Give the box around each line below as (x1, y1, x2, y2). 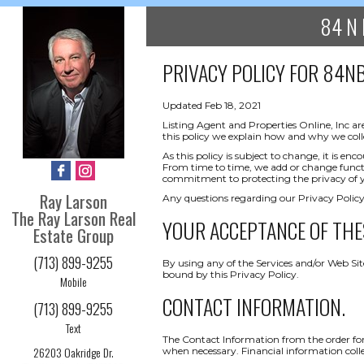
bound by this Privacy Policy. (162, 268, 299, 280)
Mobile (59, 273, 87, 290)
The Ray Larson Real (11, 206, 136, 231)
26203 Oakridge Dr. (32, 344, 114, 361)
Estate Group (32, 223, 114, 248)
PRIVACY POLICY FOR (162, 57, 323, 89)
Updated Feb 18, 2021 (162, 99, 261, 111)
